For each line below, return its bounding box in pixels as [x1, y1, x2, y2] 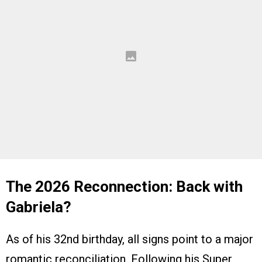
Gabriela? [6, 198, 71, 216]
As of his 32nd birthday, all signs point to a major [6, 232, 253, 246]
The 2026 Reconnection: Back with [6, 177, 243, 195]
